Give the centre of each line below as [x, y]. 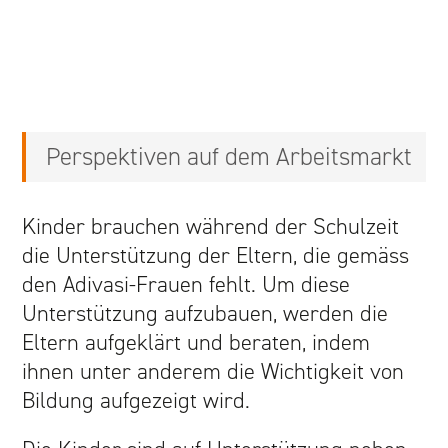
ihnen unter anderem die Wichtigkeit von [213, 371]
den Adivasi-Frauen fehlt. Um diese [186, 284]
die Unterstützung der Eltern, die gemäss [216, 255]
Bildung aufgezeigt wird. [136, 400]
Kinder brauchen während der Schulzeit [211, 226]
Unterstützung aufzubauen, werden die [205, 313]
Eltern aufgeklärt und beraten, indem [196, 342]
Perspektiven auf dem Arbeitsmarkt [229, 156]
